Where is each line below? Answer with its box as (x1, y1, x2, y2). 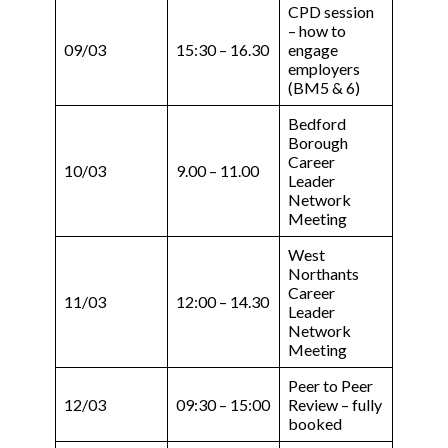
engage (288, 40, 338, 60)
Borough (288, 133, 348, 153)
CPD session (288, 2, 374, 22)
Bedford (288, 114, 346, 134)
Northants (288, 264, 359, 284)
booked (288, 414, 342, 434)
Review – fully (288, 395, 382, 415)
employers (288, 59, 360, 79)
